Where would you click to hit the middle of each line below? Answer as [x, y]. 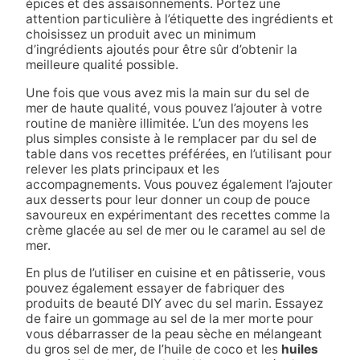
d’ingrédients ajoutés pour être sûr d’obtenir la [161, 50]
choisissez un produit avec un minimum [140, 35]
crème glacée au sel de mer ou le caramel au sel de [175, 230]
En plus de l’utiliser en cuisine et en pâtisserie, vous [175, 273]
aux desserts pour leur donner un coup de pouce [168, 199]
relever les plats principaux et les [122, 169]
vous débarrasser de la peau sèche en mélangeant [174, 334]
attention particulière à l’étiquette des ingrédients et [179, 19]
